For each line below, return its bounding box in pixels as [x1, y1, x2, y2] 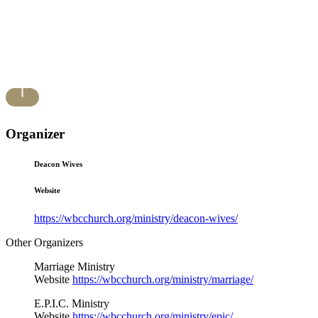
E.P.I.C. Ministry [34, 297, 109, 309]
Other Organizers [6, 236, 83, 248]
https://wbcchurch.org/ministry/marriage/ [72, 273, 253, 285]
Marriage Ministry [34, 260, 115, 273]
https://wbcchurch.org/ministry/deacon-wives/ [34, 212, 238, 224]
